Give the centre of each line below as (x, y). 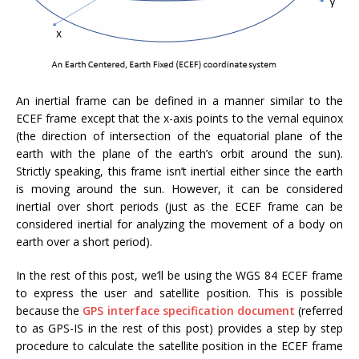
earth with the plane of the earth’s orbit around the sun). (179, 153)
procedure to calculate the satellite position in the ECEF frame (179, 345)
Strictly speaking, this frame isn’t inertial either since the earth (179, 171)
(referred (319, 310)
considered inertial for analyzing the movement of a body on (179, 224)
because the (50, 310)
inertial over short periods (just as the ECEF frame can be (179, 206)
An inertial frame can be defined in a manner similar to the (179, 100)
